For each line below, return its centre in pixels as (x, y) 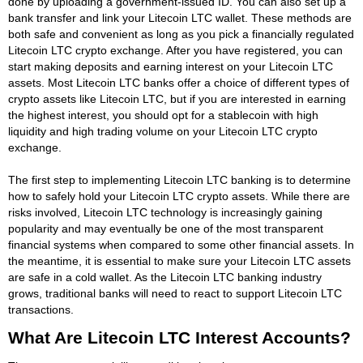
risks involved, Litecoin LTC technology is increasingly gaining (165, 212)
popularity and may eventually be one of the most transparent (166, 228)
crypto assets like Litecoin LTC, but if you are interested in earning (177, 98)
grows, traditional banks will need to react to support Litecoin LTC (175, 293)
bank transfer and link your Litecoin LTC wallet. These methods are (180, 17)
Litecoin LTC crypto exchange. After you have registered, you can (175, 50)
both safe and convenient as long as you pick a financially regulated (181, 34)
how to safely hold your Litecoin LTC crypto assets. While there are (179, 196)
